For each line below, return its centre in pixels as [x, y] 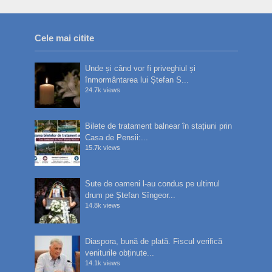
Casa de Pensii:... [117, 137]
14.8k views [103, 205]
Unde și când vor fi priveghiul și [141, 68]
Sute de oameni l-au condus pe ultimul [153, 183]
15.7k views [103, 147]
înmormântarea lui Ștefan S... [137, 80]
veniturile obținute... [120, 253]
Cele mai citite [64, 38]
